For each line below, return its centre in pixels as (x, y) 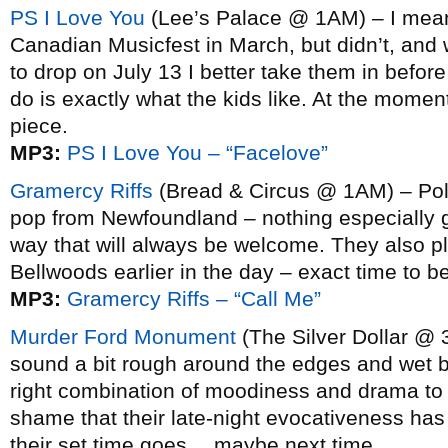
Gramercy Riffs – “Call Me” (194, 298)
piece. (39, 125)
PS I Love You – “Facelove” (197, 152)
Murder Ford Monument (123, 336)
